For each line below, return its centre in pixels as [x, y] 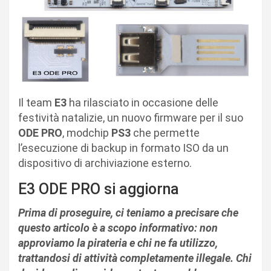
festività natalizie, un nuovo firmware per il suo [131, 117]
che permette [165, 132]
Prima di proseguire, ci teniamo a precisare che [128, 212]
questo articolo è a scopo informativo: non [118, 227]
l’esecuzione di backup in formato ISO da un [123, 148]
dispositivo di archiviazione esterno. [105, 163]
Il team [36, 102]
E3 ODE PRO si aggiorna [99, 189]
